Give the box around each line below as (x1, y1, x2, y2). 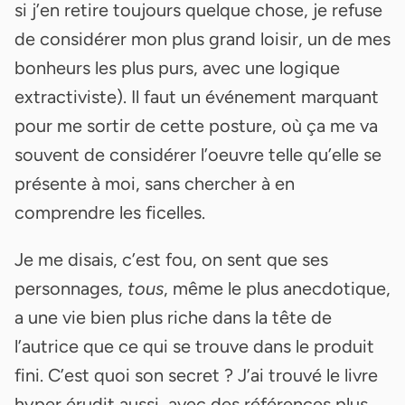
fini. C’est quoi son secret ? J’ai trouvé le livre (14, 363, 378, 386)
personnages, (14, 277, 127, 299)
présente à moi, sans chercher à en (14, 172, 295, 194)
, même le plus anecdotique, (164, 277, 391, 299)
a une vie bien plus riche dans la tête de (14, 306, 332, 328)
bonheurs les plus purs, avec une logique (14, 56, 340, 79)
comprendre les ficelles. (14, 201, 205, 223)
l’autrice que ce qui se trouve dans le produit (14, 334, 374, 357)
